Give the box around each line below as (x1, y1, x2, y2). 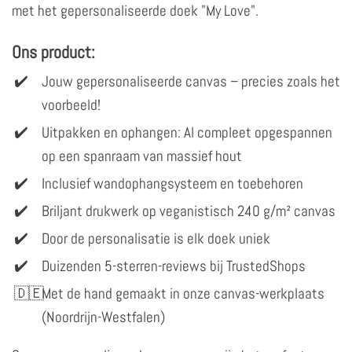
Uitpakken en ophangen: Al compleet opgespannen (42, 122, 332, 142)
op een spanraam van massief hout (42, 145, 242, 166)
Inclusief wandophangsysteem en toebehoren (42, 173, 303, 193)
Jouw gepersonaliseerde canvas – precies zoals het (42, 71, 340, 91)
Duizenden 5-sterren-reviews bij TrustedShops (42, 255, 306, 276)
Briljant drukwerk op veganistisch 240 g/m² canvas (42, 200, 335, 221)
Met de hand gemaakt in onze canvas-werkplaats (42, 283, 324, 303)
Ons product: (12, 40, 95, 63)
